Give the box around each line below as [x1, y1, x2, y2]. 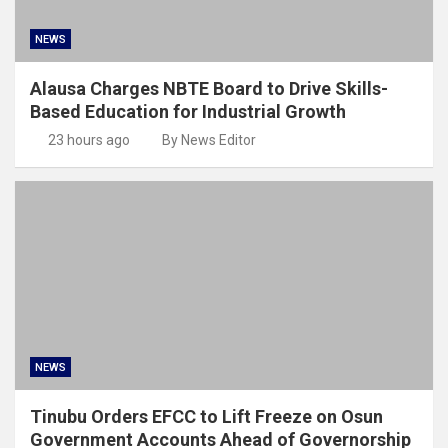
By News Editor [162, 131, 256, 148]
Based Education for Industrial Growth [30, 100, 346, 122]
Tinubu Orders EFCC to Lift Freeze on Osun [30, 405, 383, 427]
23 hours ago [47, 131, 130, 148]
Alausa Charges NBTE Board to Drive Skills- [30, 77, 388, 99]
